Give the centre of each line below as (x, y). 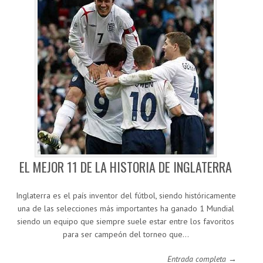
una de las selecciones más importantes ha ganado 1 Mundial (126, 209)
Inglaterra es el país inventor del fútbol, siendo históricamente (126, 196)
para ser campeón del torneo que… (126, 235)
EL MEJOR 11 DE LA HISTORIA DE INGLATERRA (126, 167)
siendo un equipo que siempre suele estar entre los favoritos (126, 222)
